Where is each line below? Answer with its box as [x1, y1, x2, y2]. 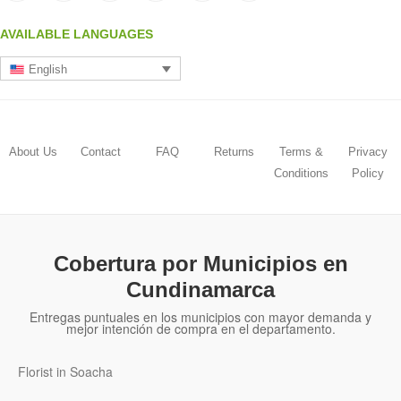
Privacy [347, 144, 388, 158]
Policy [351, 166, 384, 180]
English [29, 62, 68, 76]
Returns [213, 144, 254, 158]
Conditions [273, 166, 328, 180]
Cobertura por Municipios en [53, 252, 348, 277]
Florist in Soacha [18, 363, 113, 381]
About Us [9, 144, 58, 158]
